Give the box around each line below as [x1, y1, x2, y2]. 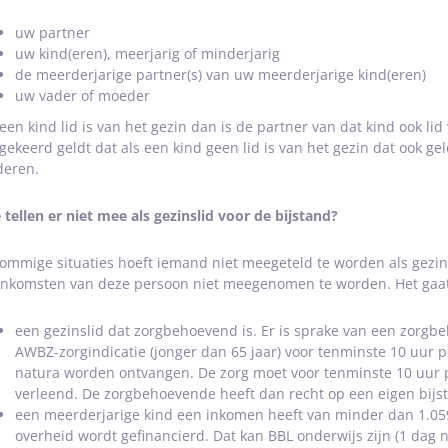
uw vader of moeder [14, 86, 150, 105]
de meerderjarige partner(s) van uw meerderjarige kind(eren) [14, 65, 426, 84]
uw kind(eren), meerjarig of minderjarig [14, 44, 280, 63]
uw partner [14, 23, 90, 42]
